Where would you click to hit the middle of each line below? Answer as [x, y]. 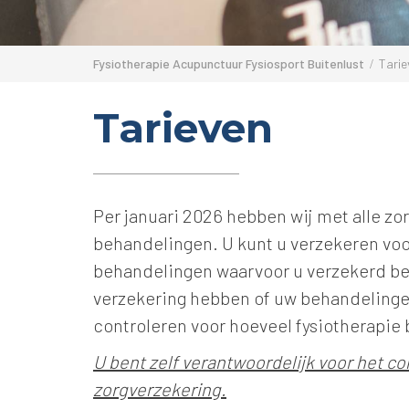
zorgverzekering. [160, 389]
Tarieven [183, 128]
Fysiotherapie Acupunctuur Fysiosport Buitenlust [229, 63]
